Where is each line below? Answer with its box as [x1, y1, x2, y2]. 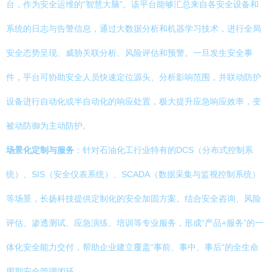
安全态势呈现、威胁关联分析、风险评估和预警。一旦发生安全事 [6, 48, 253, 58]
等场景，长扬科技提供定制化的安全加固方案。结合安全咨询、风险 [6, 194, 261, 203]
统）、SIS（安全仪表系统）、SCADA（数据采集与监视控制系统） [6, 169, 260, 179]
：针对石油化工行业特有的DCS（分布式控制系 [74, 145, 253, 155]
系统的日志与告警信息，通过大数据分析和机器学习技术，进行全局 [6, 24, 261, 33]
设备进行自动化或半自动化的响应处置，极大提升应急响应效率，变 [6, 97, 261, 106]
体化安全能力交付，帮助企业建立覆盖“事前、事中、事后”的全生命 [6, 242, 259, 252]
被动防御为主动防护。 [6, 121, 91, 131]
